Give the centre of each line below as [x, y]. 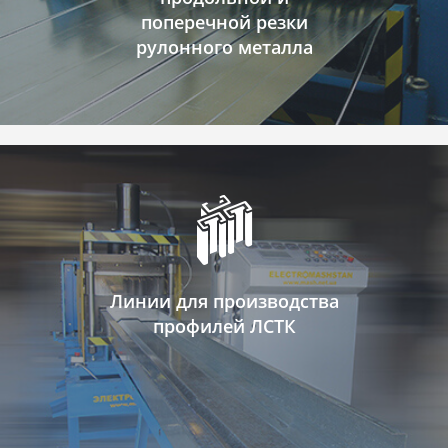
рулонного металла [224, 47]
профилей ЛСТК [224, 326]
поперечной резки [224, 22]
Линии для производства [224, 301]
